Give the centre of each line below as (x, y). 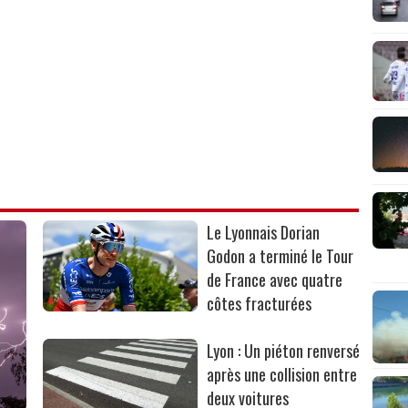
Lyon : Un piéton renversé (284, 350)
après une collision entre (282, 374)
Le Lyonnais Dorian (264, 232)
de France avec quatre (275, 279)
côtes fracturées (260, 303)
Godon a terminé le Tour (280, 255)
